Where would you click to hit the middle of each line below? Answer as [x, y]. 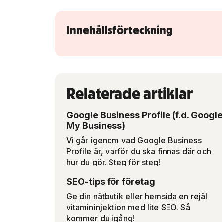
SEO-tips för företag [111, 182]
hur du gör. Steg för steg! [113, 162]
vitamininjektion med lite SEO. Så [128, 207]
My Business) [96, 126]
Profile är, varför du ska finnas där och [139, 151]
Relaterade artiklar [129, 93]
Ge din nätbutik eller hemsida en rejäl [137, 196]
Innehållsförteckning [119, 30]
